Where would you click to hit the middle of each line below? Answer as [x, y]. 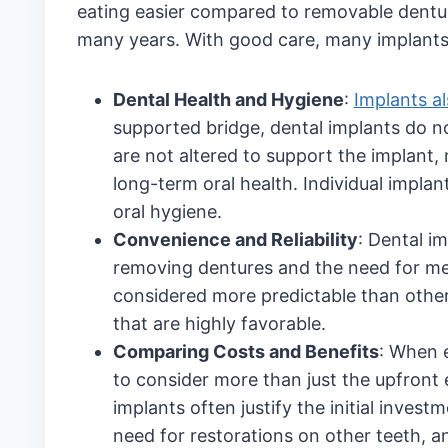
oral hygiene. [167, 211]
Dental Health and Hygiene [228, 99]
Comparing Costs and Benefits [245, 351]
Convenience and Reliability [235, 239]
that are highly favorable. [219, 323]
